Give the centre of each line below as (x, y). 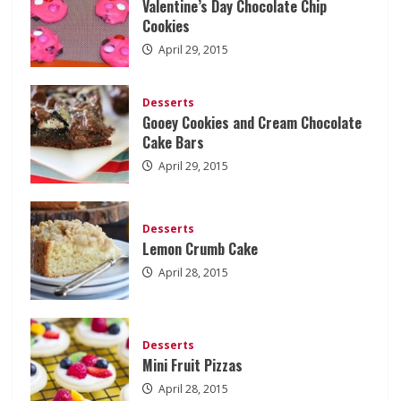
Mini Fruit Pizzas (192, 366)
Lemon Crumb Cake (200, 249)
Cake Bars (173, 143)
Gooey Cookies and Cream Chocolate (252, 123)
